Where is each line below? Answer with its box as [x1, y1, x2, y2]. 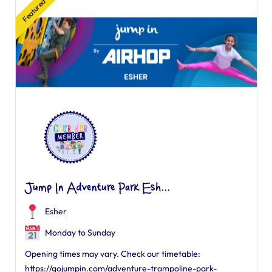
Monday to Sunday [42, 227, 115, 238]
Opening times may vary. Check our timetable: [24, 248, 200, 259]
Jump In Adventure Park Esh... [24, 182, 170, 194]
